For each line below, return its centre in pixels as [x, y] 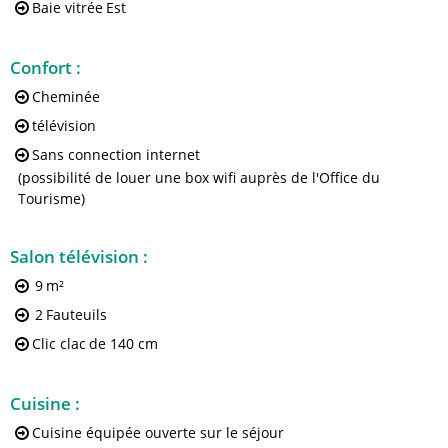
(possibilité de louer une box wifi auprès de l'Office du [199, 177]
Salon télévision [76, 256]
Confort [43, 67]
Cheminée [66, 97]
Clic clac [59, 344]
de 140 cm [123, 344]
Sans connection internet [116, 155]
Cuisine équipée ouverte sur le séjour [158, 433]
